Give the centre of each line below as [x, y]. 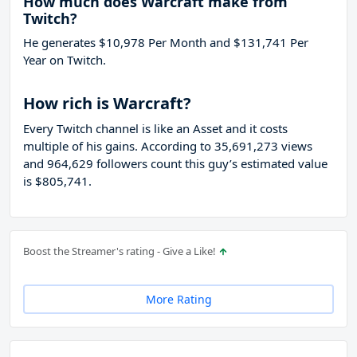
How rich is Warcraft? [107, 104]
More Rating [178, 300]
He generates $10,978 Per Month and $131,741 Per [166, 43]
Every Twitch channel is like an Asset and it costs [155, 129]
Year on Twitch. [65, 60]
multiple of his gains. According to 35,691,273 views [168, 146]
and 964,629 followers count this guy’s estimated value [175, 164]
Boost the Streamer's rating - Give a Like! [121, 251]
